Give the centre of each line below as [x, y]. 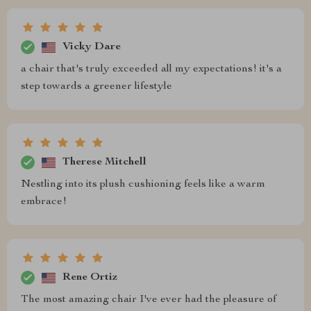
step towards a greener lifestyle [96, 87]
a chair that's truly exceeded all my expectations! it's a [151, 70]
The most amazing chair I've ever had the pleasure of [149, 300]
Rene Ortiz [90, 277]
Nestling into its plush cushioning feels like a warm [143, 185]
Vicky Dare [92, 47]
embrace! [44, 202]
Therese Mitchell [104, 162]
